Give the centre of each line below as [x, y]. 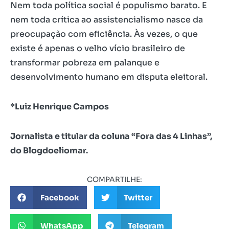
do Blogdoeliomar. [49, 151]
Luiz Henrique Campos [62, 107]
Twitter [138, 197]
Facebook [60, 197]
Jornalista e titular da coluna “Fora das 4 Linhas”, [111, 136]
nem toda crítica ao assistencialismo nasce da [107, 20]
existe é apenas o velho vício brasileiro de [98, 48]
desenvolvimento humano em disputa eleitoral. [109, 77]
